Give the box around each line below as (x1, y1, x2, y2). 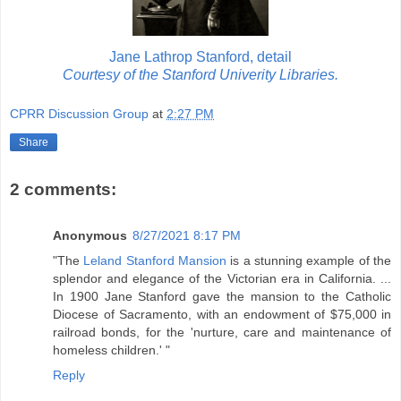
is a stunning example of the (226, 253, 392, 269)
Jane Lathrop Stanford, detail (109, 49, 292, 65)
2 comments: (10, 179, 116, 199)
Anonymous (53, 228, 127, 243)
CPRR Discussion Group (10, 107, 149, 122)
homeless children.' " (53, 343, 170, 358)
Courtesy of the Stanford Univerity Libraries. (63, 67, 338, 83)
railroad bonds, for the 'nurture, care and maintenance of (53, 325, 391, 340)
